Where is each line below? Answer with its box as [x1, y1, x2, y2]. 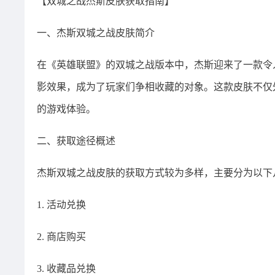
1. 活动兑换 [37, 199, 86, 210]
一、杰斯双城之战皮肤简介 [37, 28, 155, 38]
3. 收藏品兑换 [37, 263, 96, 274]
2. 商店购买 [37, 231, 86, 242]
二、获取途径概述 [37, 136, 115, 146]
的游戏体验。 [37, 104, 96, 114]
